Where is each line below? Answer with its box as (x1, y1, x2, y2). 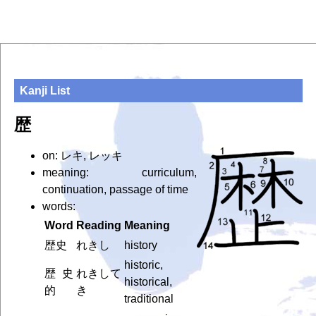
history (123, 238, 157, 251)
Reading (75, 219, 121, 231)
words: (42, 200, 75, 212)
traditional (123, 292, 174, 305)
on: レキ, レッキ (42, 149, 123, 162)
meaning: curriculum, (42, 166, 197, 178)
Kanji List (20, 84, 71, 97)
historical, (123, 275, 172, 288)
